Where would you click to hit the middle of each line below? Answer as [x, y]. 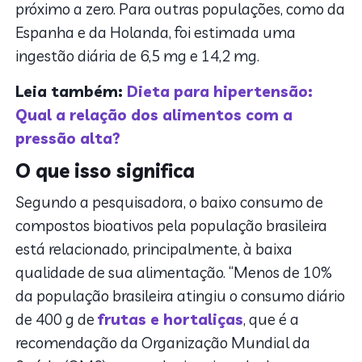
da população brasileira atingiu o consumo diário [181, 295]
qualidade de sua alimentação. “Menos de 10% [174, 272]
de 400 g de [57, 319]
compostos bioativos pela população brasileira [172, 225]
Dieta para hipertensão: [220, 91]
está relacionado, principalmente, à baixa [154, 248]
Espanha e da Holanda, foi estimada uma [156, 32]
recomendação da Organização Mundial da [163, 342]
